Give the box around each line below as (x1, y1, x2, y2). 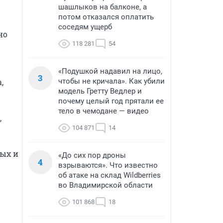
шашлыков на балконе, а (58, 2, 147, 11)
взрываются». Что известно (58, 161, 158, 170)
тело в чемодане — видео (58, 107, 149, 115)
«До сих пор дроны (58, 151, 126, 160)
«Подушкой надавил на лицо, (58, 67, 162, 76)
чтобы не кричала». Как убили (58, 77, 165, 86)
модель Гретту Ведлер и (58, 87, 142, 96)
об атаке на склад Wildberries (58, 171, 161, 180)
